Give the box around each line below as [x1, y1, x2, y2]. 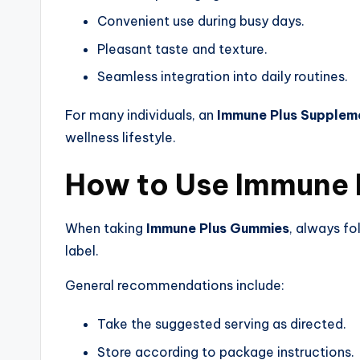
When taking [65, 220, 146, 237]
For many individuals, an [65, 107, 217, 124]
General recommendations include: [65, 277, 284, 294]
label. [65, 243, 99, 260]
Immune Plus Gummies [146, 220, 289, 237]
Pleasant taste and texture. [97, 40, 268, 57]
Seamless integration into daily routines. [97, 68, 348, 85]
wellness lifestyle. [65, 129, 176, 146]
